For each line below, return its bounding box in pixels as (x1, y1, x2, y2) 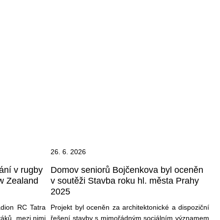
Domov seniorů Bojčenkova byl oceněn (51, 165, 203, 175)
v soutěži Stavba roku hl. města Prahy (51, 175, 199, 186)
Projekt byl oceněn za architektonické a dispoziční (51, 203, 209, 211)
